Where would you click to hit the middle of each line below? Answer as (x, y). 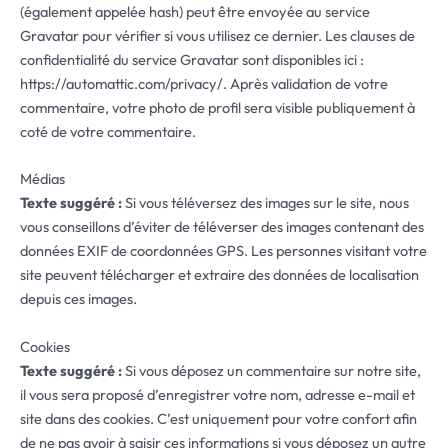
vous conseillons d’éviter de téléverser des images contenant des (222, 227)
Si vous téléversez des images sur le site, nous (267, 203)
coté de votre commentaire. (108, 131)
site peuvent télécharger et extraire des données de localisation (219, 275)
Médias (42, 179)
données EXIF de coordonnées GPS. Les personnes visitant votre (223, 251)
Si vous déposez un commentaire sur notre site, (273, 370)
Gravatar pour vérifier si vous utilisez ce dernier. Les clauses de (217, 35)
